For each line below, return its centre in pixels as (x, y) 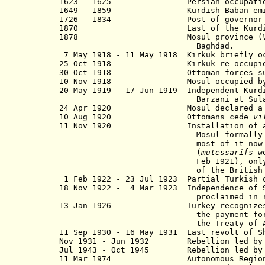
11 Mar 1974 (123, 259)
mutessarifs (227, 152)
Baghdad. (147, 46)
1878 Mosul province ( (161, 37)
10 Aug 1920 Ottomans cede (156, 117)
